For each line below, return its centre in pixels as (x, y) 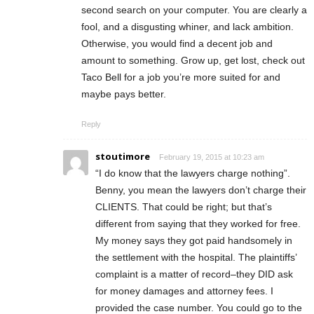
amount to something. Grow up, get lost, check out (193, 61)
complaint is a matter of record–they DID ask (194, 274)
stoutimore (123, 157)
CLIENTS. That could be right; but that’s (184, 207)
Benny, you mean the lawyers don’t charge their (201, 190)
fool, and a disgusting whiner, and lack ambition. (187, 27)
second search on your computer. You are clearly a (194, 10)
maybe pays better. (124, 94)
